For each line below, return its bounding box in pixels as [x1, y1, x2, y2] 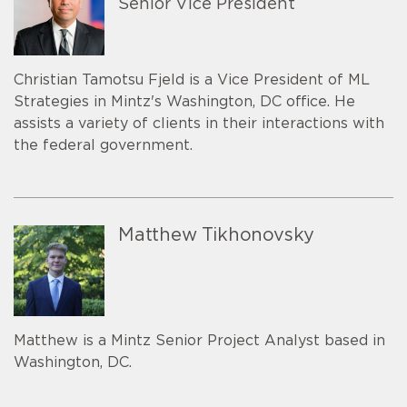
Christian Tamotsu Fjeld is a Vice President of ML [14, 73, 370, 88]
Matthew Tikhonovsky [118, 226, 315, 245]
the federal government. [14, 138, 193, 154]
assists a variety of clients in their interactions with [14, 116, 384, 132]
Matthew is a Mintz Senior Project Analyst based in [14, 333, 385, 349]
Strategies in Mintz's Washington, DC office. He [14, 94, 355, 110]
